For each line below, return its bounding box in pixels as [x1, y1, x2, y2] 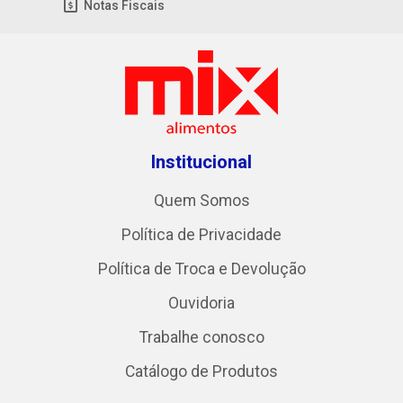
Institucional [151, 151, 252, 174]
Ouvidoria [168, 294, 235, 313]
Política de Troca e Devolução [97, 260, 306, 279]
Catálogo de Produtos [125, 363, 278, 381]
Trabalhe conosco [139, 328, 264, 347]
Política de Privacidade [121, 226, 282, 245]
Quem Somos [153, 192, 250, 210]
